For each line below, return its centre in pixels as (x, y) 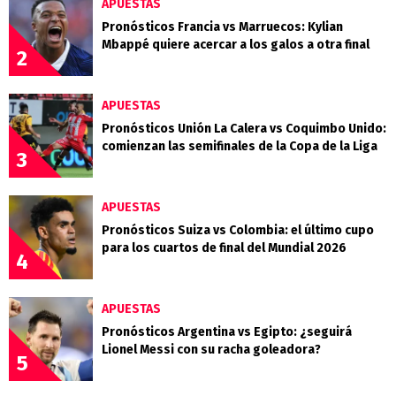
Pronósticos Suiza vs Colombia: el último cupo (238, 231)
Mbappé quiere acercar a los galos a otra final (236, 45)
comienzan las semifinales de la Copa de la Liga (240, 147)
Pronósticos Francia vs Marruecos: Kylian (222, 27)
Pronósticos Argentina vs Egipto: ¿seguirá (227, 332)
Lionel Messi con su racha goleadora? (211, 350)
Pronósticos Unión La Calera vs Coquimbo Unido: (244, 129)
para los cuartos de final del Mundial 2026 (224, 248)
